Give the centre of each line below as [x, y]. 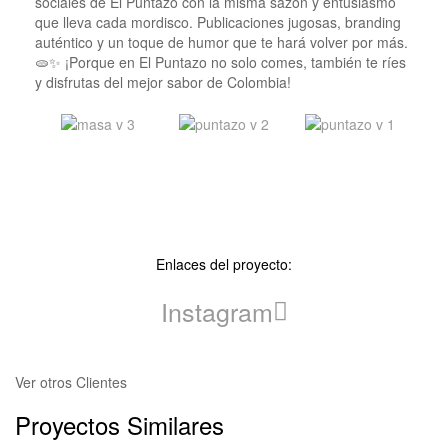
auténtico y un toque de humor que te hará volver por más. [221, 41]
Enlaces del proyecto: [224, 263]
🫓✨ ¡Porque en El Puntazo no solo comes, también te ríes [220, 61]
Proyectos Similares [119, 424]
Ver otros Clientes [71, 381]
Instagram [216, 311]
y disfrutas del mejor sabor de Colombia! [163, 81]
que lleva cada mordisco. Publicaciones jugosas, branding [218, 21]
